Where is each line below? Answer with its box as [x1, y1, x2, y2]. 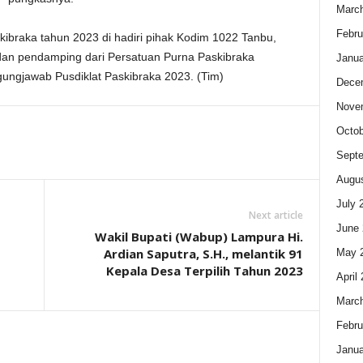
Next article [248, 208, 303, 223]
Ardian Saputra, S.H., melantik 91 [103, 246, 303, 263]
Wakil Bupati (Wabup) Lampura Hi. [94, 228, 303, 246]
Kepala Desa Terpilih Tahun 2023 [105, 263, 303, 280]
